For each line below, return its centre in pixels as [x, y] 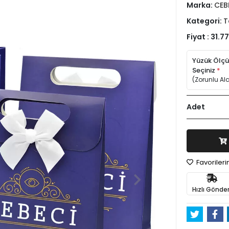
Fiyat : [199, 37]
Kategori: [205, 21]
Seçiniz [204, 70]
